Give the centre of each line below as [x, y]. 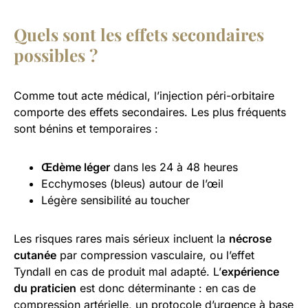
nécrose [250, 238]
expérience [250, 271]
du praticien [45, 288]
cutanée [35, 255]
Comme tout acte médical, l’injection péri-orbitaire [144, 95]
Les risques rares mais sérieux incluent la [121, 238]
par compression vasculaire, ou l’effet [155, 255]
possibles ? [56, 55]
